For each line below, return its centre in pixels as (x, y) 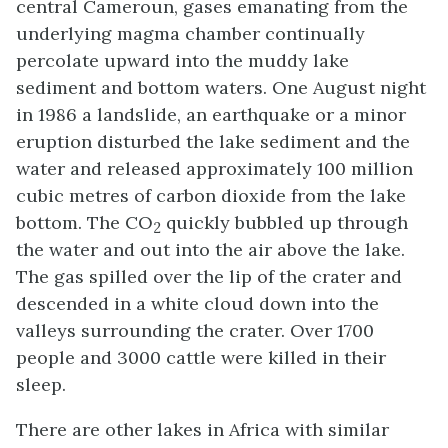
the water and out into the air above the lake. (210, 250)
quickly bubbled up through (284, 223)
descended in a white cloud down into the (197, 304)
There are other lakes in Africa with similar (202, 430)
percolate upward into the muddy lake (182, 61)
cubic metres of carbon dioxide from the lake (211, 196)
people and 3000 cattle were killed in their (201, 358)
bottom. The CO (84, 223)
